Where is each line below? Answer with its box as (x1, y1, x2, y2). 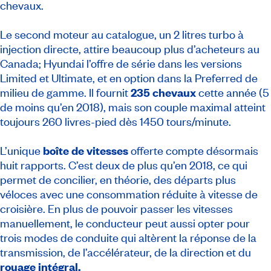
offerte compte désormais (128, 143, 258, 158)
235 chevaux (131, 85, 196, 100)
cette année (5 (196, 85, 269, 100)
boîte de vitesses (43, 143, 128, 158)
